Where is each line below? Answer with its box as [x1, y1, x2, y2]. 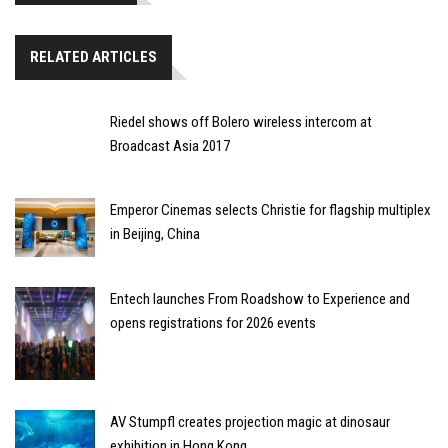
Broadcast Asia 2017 [110, 136, 230, 155]
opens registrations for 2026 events [110, 314, 316, 333]
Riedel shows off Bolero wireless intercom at [110, 112, 372, 131]
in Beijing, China [110, 224, 200, 243]
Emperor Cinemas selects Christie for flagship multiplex [110, 200, 431, 219]
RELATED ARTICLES [30, 47, 157, 66]
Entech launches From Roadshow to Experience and [110, 290, 410, 309]
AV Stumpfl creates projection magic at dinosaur [110, 413, 390, 432]
